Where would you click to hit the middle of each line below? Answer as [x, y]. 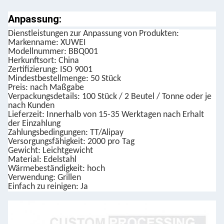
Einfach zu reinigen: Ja [48, 187]
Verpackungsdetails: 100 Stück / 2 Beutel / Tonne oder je [110, 97]
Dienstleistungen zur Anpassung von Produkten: [93, 34]
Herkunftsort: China [43, 61]
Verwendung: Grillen [44, 178]
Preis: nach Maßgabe [46, 88]
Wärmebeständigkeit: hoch [56, 169]
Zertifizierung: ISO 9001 [50, 70]
